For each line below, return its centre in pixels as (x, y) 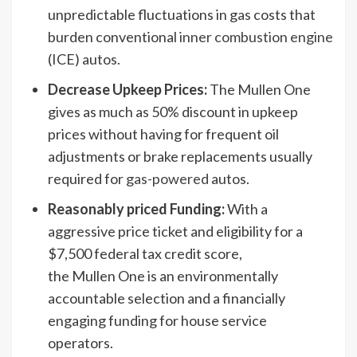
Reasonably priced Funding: (136, 208)
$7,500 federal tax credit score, (145, 253)
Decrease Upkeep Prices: (127, 89)
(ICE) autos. (84, 59)
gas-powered (167, 178)
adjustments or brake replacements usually (180, 156)
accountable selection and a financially (167, 298)
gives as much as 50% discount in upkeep (173, 111)
